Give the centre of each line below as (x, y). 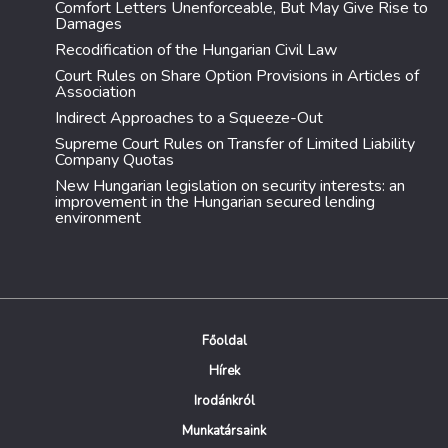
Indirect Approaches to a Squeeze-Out (189, 118)
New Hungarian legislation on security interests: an (230, 186)
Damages (88, 24)
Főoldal (224, 341)
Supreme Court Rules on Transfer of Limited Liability (235, 144)
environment (98, 218)
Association (95, 92)
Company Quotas (114, 160)
